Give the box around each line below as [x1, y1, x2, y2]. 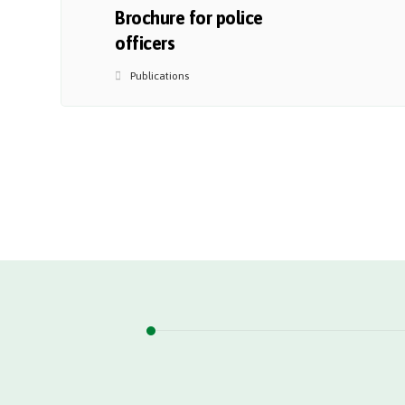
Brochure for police [115, 7, 263, 28]
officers [115, 33, 175, 53]
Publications [130, 70, 190, 82]
